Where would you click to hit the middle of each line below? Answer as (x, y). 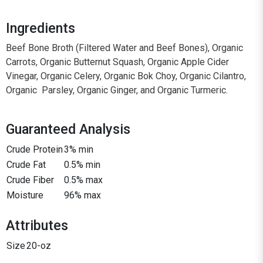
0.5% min (82, 164)
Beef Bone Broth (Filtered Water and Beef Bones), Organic (124, 48)
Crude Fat (26, 164)
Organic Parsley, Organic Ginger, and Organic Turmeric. (117, 90)
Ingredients (41, 28)
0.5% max (83, 180)
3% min (79, 149)
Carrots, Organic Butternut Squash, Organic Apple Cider (117, 62)
